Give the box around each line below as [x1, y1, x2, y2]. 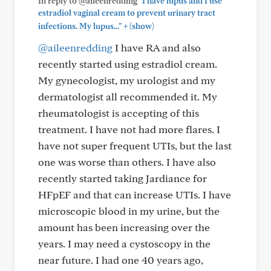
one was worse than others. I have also [38, 155, 216, 168]
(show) [128, 21, 154, 31]
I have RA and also [113, 41, 201, 54]
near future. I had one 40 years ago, [38, 253, 203, 266]
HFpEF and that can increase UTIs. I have [38, 188, 231, 201]
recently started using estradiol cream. [38, 57, 217, 70]
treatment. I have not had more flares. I [38, 123, 220, 135]
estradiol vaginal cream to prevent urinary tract [38, 8, 215, 18]
